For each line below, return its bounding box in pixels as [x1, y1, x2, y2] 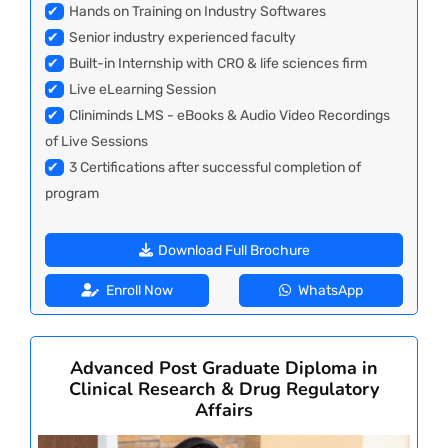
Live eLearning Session [69, 81, 216, 99]
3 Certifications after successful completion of [69, 159, 361, 177]
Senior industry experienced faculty [69, 29, 296, 47]
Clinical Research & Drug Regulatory [69, 377, 379, 402]
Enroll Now [103, 282, 173, 300]
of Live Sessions [45, 133, 148, 151]
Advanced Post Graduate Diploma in [70, 356, 378, 381]
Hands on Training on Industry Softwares [69, 3, 326, 21]
